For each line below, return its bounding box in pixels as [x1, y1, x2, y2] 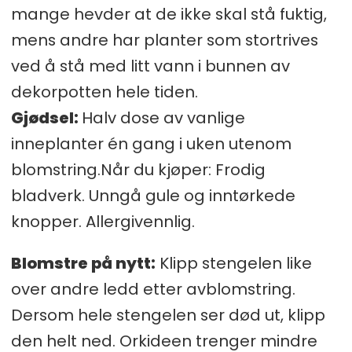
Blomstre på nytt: [10, 252, 156, 275]
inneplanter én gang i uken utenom [10, 133, 291, 156]
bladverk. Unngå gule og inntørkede [10, 185, 295, 207]
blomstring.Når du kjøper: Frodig [10, 159, 266, 181]
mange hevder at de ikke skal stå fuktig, [10, 3, 327, 26]
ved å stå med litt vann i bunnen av [10, 55, 290, 78]
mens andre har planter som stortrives [10, 29, 318, 52]
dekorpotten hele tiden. [10, 81, 198, 104]
